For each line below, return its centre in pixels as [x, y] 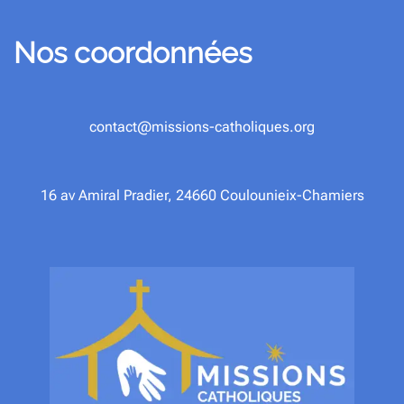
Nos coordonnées [133, 53]
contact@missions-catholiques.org [202, 127]
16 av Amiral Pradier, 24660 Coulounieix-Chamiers [202, 196]
